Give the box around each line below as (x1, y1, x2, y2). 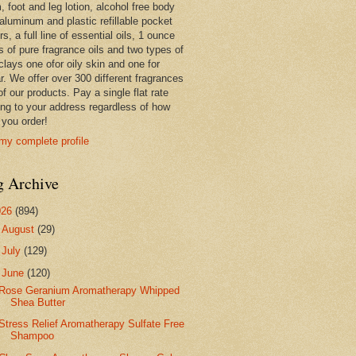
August (2, 223, 38, 236)
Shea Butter (10, 296, 66, 309)
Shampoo (10, 330, 55, 342)
